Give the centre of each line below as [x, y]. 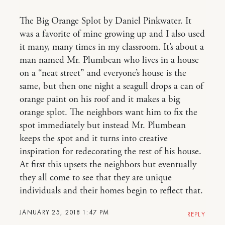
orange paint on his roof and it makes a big [100, 99]
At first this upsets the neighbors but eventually [108, 164]
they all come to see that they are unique [96, 178]
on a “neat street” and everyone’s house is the [103, 73]
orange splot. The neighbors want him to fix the [108, 112]
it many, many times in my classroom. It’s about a [112, 47]
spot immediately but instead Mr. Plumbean [103, 125]
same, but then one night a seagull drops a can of [111, 86]
